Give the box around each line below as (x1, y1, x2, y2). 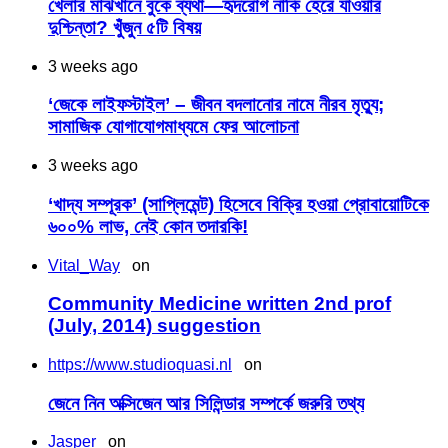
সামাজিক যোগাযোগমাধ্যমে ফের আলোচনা (48, 116, 299, 138)
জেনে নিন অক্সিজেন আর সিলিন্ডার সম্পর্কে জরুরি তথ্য (48, 392, 364, 414)
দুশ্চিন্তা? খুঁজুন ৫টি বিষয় (48, 17, 201, 38)
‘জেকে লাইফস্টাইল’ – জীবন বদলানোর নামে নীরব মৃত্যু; (48, 94, 384, 116)
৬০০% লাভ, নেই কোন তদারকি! (48, 215, 248, 237)
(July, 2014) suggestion (48, 315, 261, 337)
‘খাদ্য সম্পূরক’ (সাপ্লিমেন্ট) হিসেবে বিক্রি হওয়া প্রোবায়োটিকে (48, 193, 429, 215)
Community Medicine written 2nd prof (48, 293, 391, 315)
